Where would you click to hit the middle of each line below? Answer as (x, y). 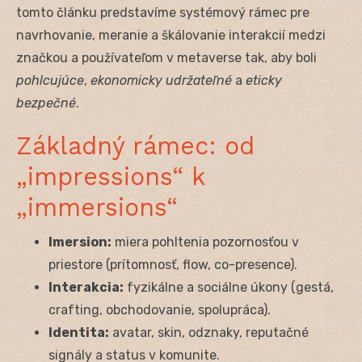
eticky (264, 80)
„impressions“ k (110, 176)
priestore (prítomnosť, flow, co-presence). (173, 264)
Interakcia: (86, 287)
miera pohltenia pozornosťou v (205, 242)
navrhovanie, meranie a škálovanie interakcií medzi (171, 35)
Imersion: (80, 242)
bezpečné (46, 103)
